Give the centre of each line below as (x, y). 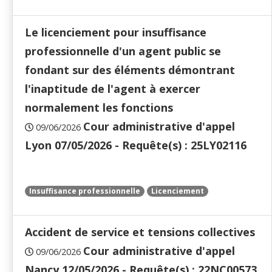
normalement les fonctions (99, 108)
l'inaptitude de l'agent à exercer (113, 89)
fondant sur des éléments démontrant (130, 70)
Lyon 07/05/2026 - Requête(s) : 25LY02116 (136, 145)
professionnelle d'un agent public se (123, 51)
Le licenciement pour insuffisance (116, 32)
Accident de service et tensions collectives (140, 232)
